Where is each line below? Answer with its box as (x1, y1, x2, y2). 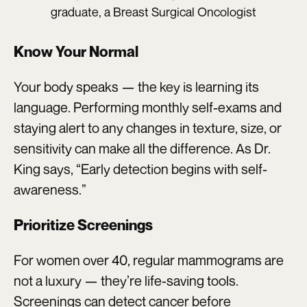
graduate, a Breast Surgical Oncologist (51, 3, 256, 19)
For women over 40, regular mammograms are (14, 251, 284, 269)
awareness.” (14, 180, 86, 198)
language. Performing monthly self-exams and (14, 98, 282, 116)
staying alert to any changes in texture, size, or (14, 119, 282, 136)
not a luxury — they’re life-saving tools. (14, 271, 238, 289)
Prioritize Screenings (14, 215, 153, 234)
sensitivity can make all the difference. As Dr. (14, 139, 271, 157)
